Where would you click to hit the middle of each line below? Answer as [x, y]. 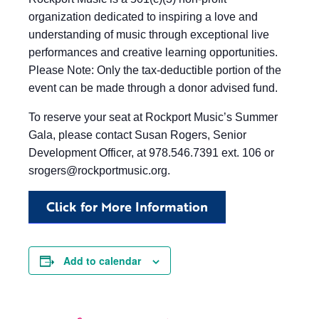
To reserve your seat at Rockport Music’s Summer [153, 117]
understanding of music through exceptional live [149, 35]
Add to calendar [102, 261]
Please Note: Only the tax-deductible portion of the [155, 70]
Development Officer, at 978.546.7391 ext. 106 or [151, 153]
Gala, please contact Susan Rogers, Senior [137, 135]
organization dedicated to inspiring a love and [143, 17]
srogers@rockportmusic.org [98, 171]
